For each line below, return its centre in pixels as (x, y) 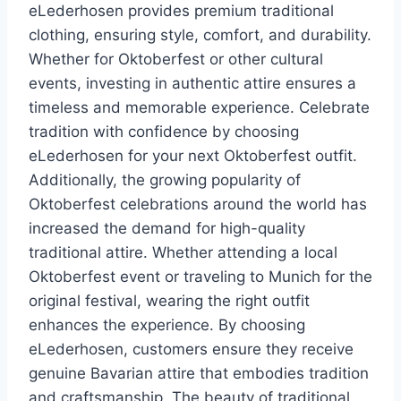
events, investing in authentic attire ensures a (192, 83)
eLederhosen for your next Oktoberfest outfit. (193, 155)
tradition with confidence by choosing (164, 131)
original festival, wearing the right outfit (169, 300)
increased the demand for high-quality (167, 228)
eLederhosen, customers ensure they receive (191, 349)
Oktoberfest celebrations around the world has (198, 204)
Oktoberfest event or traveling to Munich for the (200, 276)
